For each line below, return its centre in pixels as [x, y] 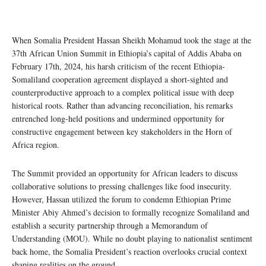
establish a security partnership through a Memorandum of [110, 225]
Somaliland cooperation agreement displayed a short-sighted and [120, 79]
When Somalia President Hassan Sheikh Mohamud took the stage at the [132, 40]
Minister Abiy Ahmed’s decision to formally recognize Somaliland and [131, 212]
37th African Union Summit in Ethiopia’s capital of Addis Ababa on [127, 53]
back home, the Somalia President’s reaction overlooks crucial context [129, 251]
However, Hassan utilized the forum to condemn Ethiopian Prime [121, 199]
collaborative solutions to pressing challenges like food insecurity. [122, 186]
